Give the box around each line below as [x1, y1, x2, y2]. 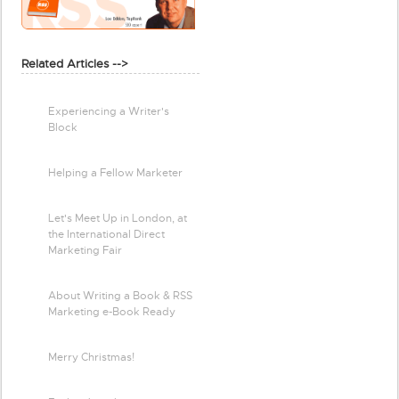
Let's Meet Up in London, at [48, 210, 187, 225]
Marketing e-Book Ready [48, 304, 175, 319]
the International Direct [48, 226, 165, 241]
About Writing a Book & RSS [48, 288, 192, 303]
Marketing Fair [48, 242, 122, 257]
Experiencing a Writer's [48, 103, 169, 118]
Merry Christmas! [48, 349, 134, 364]
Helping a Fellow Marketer [48, 165, 183, 180]
